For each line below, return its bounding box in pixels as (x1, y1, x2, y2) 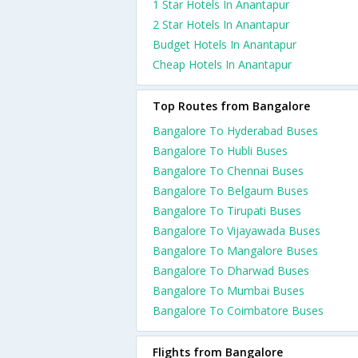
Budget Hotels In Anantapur (153, 37, 296, 52)
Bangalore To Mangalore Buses (153, 243, 318, 258)
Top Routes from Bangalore (153, 98, 310, 113)
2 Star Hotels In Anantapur (153, 17, 289, 32)
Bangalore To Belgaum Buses (153, 183, 308, 198)
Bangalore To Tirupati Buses (153, 203, 301, 218)
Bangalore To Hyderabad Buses (153, 123, 318, 138)
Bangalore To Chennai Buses (153, 163, 304, 178)
